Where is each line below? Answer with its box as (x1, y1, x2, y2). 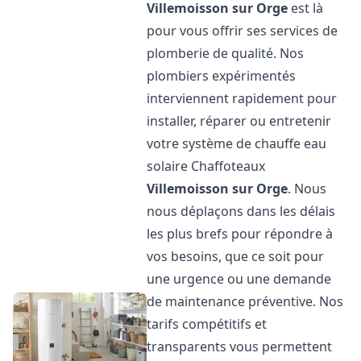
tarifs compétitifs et (147, 315, 268, 333)
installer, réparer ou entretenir (147, 112, 332, 130)
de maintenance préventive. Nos (147, 293, 344, 310)
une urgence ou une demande (147, 270, 332, 288)
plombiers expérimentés (147, 67, 297, 85)
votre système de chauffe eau (147, 135, 327, 152)
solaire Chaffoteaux (147, 157, 266, 175)
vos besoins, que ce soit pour (147, 247, 325, 265)
